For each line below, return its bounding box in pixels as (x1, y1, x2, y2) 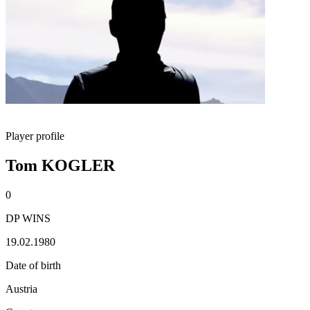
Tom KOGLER (6, 156, 115, 174)
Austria (6, 282, 37, 295)
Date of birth (6, 259, 61, 271)
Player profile (6, 130, 64, 142)
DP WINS (6, 212, 51, 224)
